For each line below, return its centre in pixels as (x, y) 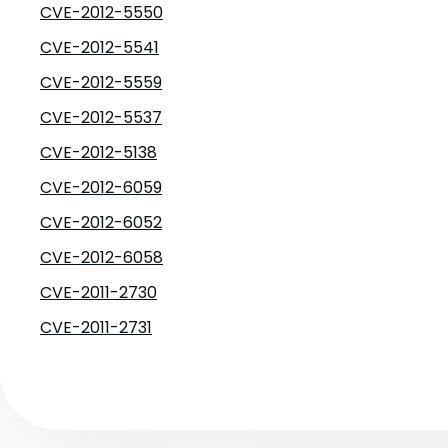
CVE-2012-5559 (101, 82)
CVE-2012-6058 (101, 257)
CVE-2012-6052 (101, 222)
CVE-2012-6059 (101, 187)
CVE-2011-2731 (96, 327)
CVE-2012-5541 (99, 47)
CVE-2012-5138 (98, 152)
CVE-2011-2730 (98, 292)
